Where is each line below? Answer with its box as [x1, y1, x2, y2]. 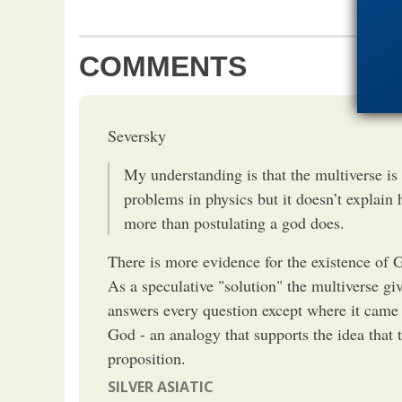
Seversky [108, 124, 166, 146]
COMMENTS [79, 49, 247, 83]
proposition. [108, 346, 186, 369]
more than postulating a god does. [124, 211, 345, 233]
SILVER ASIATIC [108, 376, 214, 397]
